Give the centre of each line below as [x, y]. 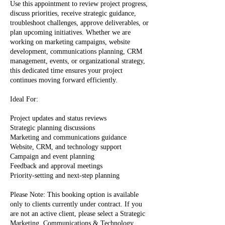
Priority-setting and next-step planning [65, 176]
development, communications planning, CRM [76, 51]
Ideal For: [24, 99]
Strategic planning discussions [52, 128]
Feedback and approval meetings [56, 166]
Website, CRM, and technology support [66, 147]
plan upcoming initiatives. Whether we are [70, 32]
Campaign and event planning [52, 156]
